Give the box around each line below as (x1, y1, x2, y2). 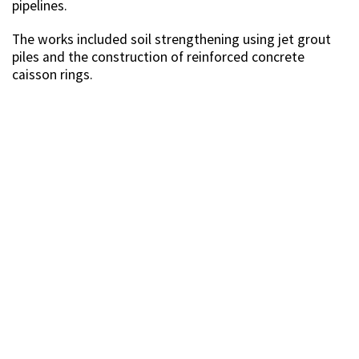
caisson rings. (12, 66, 93, 84)
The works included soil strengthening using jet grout (12, 30, 331, 49)
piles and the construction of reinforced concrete (12, 48, 305, 67)
